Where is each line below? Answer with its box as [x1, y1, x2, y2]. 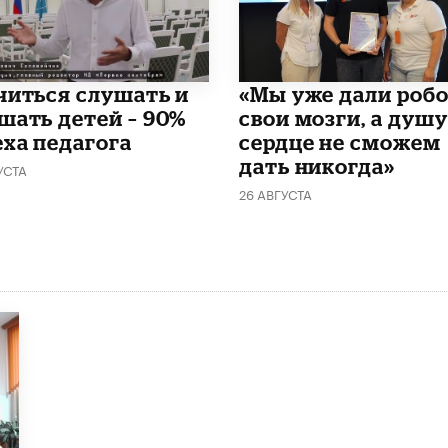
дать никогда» [238, 153, 395, 178]
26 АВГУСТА [238, 182, 312, 203]
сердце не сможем [238, 129, 441, 154]
